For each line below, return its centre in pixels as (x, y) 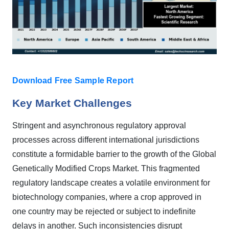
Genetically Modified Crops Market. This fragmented (106, 168)
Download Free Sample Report (73, 81)
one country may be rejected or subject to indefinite (104, 211)
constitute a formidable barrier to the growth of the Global (114, 154)
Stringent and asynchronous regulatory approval (99, 125)
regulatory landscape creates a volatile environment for (111, 183)
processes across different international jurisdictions (106, 140)
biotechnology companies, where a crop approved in (107, 197)
